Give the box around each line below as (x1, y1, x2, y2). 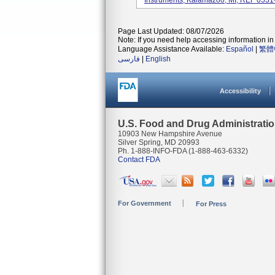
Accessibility (220, 87, 261, 95)
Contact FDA (118, 155, 160, 164)
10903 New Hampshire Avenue (118, 130, 222, 138)
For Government (118, 199, 171, 207)
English (145, 55, 171, 63)
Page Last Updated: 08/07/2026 (118, 27, 224, 36)
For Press (196, 200, 227, 207)
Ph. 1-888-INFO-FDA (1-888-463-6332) (118, 147, 248, 155)
